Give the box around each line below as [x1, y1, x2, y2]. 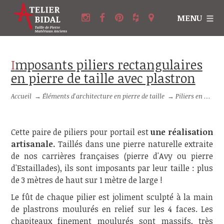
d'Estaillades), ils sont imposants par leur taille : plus [10, 162, 213, 173]
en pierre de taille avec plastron [10, 69, 195, 86]
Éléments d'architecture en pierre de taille [42, 91, 164, 100]
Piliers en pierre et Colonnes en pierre [175, 91, 204, 100]
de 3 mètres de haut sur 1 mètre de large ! [10, 174, 162, 185]
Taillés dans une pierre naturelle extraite [55, 138, 213, 149]
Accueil [10, 91, 31, 100]
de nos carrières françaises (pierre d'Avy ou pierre [10, 150, 213, 161]
